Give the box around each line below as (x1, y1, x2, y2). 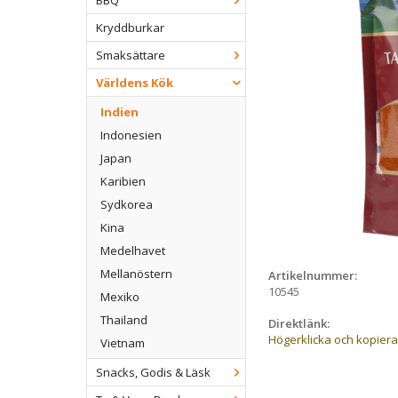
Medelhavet (100, 243, 165, 259)
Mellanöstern (100, 266, 172, 283)
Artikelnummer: (268, 267, 357, 283)
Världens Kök (96, 75, 173, 92)
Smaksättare (96, 47, 165, 64)
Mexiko (100, 289, 139, 306)
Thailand (100, 312, 147, 329)
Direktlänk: (268, 315, 330, 331)
